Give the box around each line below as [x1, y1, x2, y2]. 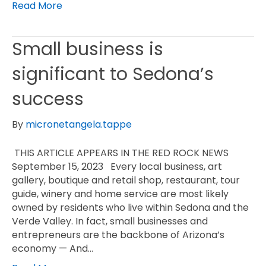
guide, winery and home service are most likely [12, 187, 229, 201]
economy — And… [12, 242, 93, 256]
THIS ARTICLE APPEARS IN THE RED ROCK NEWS [12, 146, 229, 160]
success [12, 87, 84, 112]
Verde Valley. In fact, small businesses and [12, 214, 208, 229]
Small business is [12, 37, 163, 62]
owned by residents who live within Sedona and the [12, 201, 249, 215]
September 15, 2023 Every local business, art [12, 160, 222, 174]
